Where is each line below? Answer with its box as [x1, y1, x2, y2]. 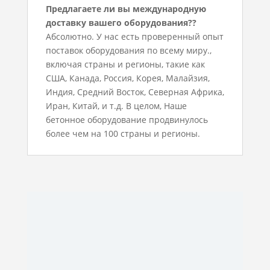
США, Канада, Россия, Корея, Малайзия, [45, 72, 210, 84]
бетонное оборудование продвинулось [45, 114, 208, 126]
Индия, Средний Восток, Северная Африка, [45, 86, 224, 98]
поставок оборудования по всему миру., [45, 45, 212, 57]
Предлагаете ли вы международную [45, 3, 206, 15]
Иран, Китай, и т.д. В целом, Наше [45, 100, 187, 112]
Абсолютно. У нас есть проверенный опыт [45, 31, 224, 43]
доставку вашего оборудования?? [45, 17, 196, 29]
